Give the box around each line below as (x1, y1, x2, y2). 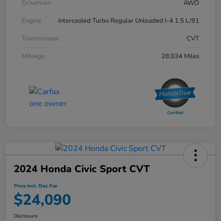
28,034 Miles (161, 52, 199, 61)
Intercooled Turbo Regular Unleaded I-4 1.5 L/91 (58, 16, 199, 26)
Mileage (22, 52, 45, 61)
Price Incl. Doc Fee (14, 183, 57, 190)
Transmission (22, 34, 59, 43)
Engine (22, 16, 41, 26)
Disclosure (14, 213, 37, 220)
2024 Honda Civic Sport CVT (14, 162, 150, 176)
